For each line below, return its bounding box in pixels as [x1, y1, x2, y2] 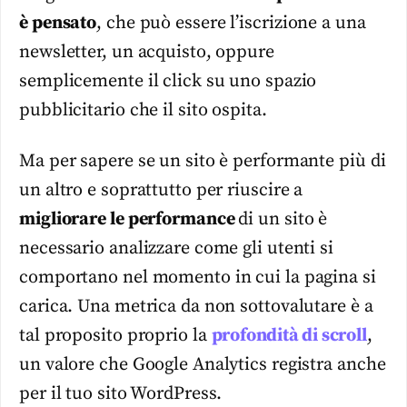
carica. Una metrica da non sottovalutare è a [19, 295, 373, 319]
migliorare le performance [19, 208, 239, 232]
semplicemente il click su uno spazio [19, 70, 317, 94]
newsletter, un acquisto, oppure [19, 41, 274, 65]
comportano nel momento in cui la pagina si [19, 266, 376, 290]
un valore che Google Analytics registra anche [19, 353, 386, 377]
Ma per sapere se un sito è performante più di [19, 150, 386, 174]
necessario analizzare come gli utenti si [19, 237, 333, 261]
